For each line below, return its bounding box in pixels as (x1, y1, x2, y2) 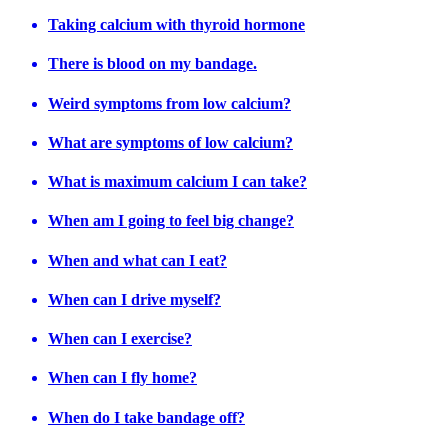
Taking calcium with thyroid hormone (48, 16, 305, 34)
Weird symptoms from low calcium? (48, 94, 291, 112)
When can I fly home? (48, 369, 197, 387)
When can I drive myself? (48, 290, 221, 308)
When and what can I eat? (48, 251, 227, 269)
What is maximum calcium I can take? (48, 173, 307, 191)
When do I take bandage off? (48, 408, 245, 426)
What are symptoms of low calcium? (48, 133, 293, 151)
